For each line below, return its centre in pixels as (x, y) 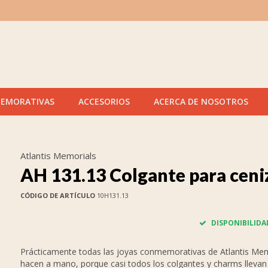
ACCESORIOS (104, 101)
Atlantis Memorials (58, 156)
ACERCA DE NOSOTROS (201, 101)
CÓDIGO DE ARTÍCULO (57, 195)
